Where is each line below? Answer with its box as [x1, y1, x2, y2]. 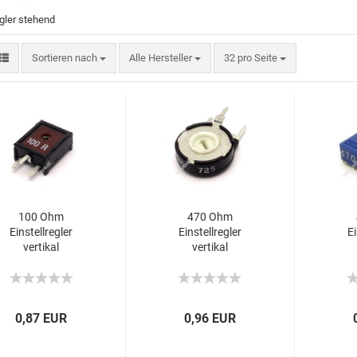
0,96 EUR [184, 311, 237, 326]
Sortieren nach [31, 52, 100, 64]
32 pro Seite [223, 52, 277, 64]
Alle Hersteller [128, 52, 194, 64]
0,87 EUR [15, 311, 68, 326]
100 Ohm [18, 210, 64, 223]
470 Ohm [186, 210, 233, 223]
